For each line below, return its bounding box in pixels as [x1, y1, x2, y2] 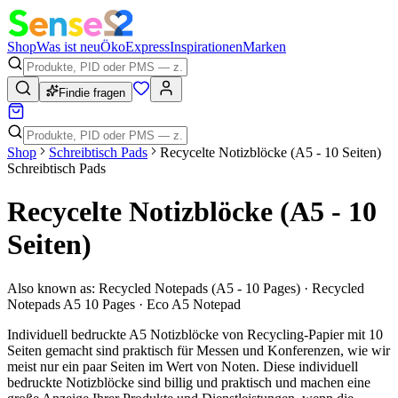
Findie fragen [59, 86, 125, 99]
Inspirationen [170, 39, 243, 54]
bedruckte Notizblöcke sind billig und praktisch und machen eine [7, 374, 370, 390]
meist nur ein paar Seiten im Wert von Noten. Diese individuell [7, 358, 358, 374]
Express [125, 39, 170, 54]
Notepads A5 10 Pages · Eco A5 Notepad [7, 296, 241, 312]
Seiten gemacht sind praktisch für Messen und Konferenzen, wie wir [7, 342, 390, 358]
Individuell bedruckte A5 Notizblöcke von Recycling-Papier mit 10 [7, 326, 383, 342]
